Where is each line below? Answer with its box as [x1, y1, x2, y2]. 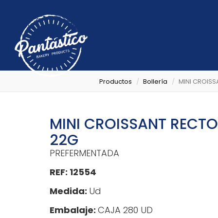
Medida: [50, 185, 89, 197]
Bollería [143, 76, 167, 86]
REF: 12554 [50, 166, 96, 178]
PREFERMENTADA [50, 147, 119, 159]
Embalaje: [50, 204, 98, 216]
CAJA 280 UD [98, 204, 153, 216]
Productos [99, 76, 132, 86]
